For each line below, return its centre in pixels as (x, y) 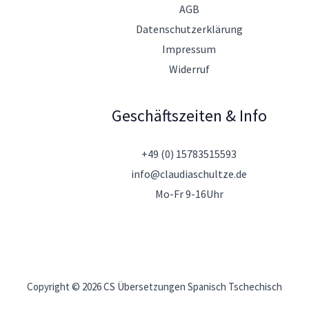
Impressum (189, 49)
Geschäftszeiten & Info (189, 116)
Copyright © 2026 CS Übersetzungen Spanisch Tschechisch (154, 286)
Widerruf (189, 69)
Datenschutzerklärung (189, 29)
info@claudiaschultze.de (189, 173)
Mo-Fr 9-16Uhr (189, 193)
